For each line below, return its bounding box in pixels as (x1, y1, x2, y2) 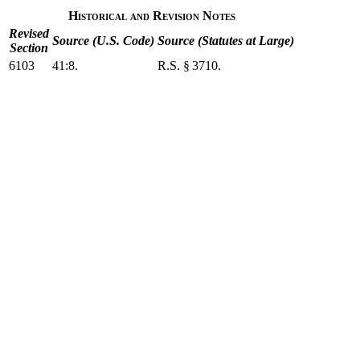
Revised (9, 27, 49, 40)
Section (10, 41, 48, 55)
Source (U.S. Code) (52, 34, 154, 47)
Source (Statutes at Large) (157, 34, 294, 47)
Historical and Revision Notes (67, 9, 235, 22)
